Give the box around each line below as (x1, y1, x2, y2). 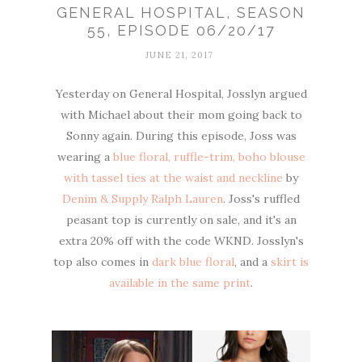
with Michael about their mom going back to (60, 107, 302, 123)
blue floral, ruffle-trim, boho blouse (112, 149, 305, 165)
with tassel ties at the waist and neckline (64, 170, 283, 186)
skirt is (271, 255, 309, 270)
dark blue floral (152, 255, 234, 270)
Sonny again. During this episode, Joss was (65, 128, 297, 144)
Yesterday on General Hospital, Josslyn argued (55, 86, 307, 102)
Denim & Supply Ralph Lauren (62, 192, 223, 207)
